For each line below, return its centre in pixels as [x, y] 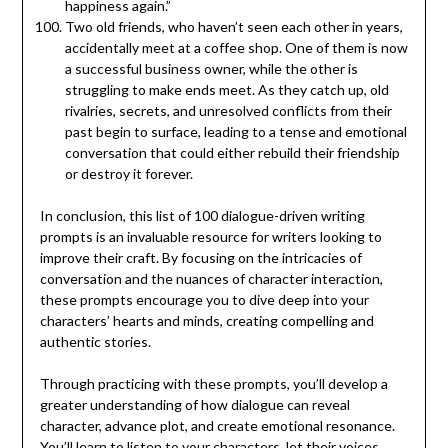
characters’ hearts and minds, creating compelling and [206, 320]
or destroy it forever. [128, 173]
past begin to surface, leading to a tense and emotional [235, 131]
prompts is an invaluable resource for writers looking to [210, 236]
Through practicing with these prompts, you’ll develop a [213, 383]
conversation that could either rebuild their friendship [232, 152]
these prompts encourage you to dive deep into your [204, 299]
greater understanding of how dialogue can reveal [194, 404]
